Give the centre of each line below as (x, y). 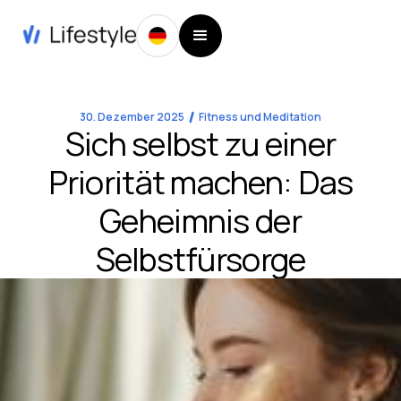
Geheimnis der (200, 221)
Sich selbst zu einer (200, 144)
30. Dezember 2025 (132, 117)
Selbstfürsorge (200, 260)
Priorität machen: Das (200, 183)
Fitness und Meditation (260, 117)
